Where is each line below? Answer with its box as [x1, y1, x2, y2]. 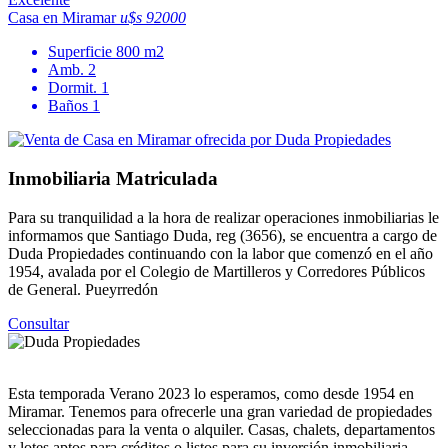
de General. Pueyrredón [8, 280, 158, 298]
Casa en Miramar [8, 9, 120, 27]
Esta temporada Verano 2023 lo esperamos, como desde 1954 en [8, 384, 414, 402]
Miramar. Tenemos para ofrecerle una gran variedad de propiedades [8, 402, 432, 420]
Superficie [48, 43, 116, 61]
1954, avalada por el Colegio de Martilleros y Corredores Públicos [8, 262, 425, 280]
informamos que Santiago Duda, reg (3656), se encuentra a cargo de [8, 226, 437, 244]
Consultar [8, 314, 69, 332]
